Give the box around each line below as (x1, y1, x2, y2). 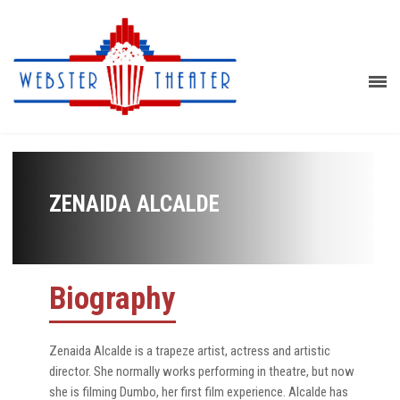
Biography (49, 279, 176, 317)
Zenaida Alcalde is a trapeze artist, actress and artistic (49, 342, 330, 359)
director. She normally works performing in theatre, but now (49, 362, 354, 379)
